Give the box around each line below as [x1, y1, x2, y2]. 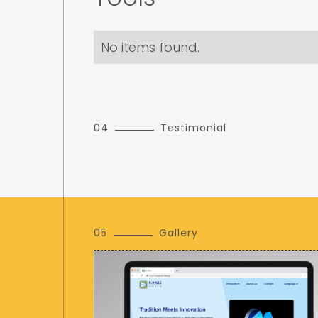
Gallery [158, 226, 198, 241]
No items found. [101, 38, 199, 57]
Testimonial [160, 121, 226, 136]
